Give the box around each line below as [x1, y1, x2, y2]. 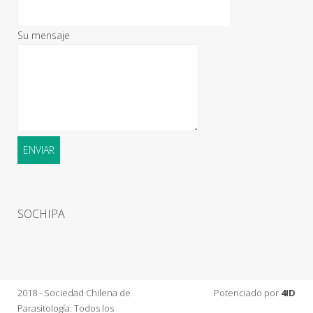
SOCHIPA [17, 205, 65, 221]
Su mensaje [17, 28, 70, 42]
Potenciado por [214, 286, 281, 299]
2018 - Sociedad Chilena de [17, 286, 131, 299]
